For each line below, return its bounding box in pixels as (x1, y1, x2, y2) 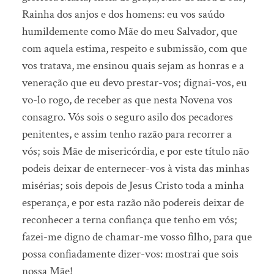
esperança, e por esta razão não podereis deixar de (21, 195, 244, 211)
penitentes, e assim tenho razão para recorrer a (21, 127, 232, 143)
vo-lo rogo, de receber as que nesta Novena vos (21, 92, 232, 108)
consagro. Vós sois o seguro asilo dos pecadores (21, 109, 233, 125)
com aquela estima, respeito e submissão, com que (21, 41, 247, 57)
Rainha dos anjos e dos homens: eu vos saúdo (21, 7, 224, 23)
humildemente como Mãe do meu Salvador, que (21, 24, 237, 40)
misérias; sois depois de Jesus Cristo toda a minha (21, 178, 244, 194)
